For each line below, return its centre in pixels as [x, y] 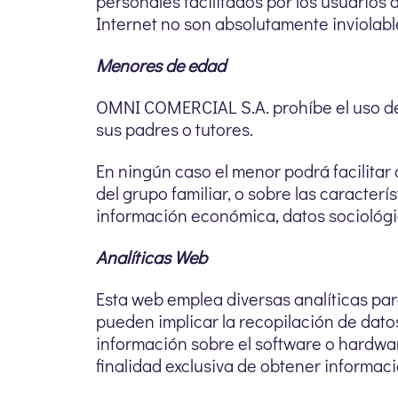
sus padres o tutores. [175, 129]
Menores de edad [161, 65]
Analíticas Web [151, 257]
